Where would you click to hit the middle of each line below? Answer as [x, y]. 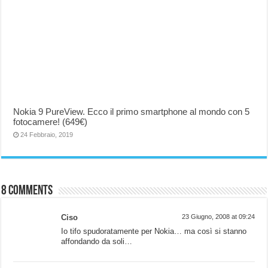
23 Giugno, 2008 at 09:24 [218, 217]
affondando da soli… [97, 242]
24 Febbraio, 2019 [47, 135]
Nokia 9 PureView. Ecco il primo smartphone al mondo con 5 [132, 112]
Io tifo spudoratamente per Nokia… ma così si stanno [154, 232]
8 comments [27, 191]
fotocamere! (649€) [51, 122]
